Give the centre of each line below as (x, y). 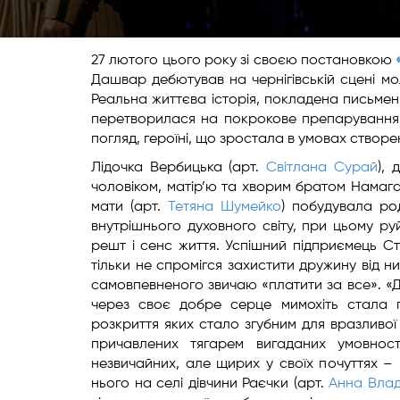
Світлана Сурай (322, 168)
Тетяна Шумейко (225, 207)
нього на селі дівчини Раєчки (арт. (210, 384)
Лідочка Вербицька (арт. (179, 168)
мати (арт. (130, 207)
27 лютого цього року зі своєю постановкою (244, 61)
